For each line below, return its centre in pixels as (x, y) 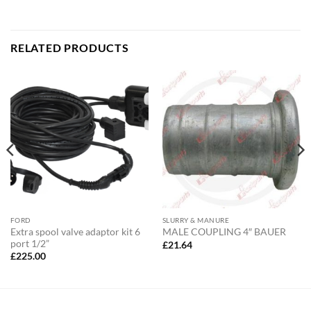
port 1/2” (30, 243)
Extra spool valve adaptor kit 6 (75, 232)
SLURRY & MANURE (196, 220)
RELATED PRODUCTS (70, 47)
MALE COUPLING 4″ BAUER (224, 232)
